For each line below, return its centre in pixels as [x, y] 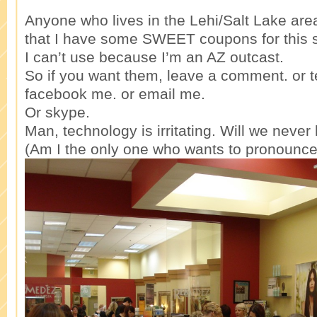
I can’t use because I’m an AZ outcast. [154, 57]
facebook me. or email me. [115, 93]
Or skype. [57, 112]
